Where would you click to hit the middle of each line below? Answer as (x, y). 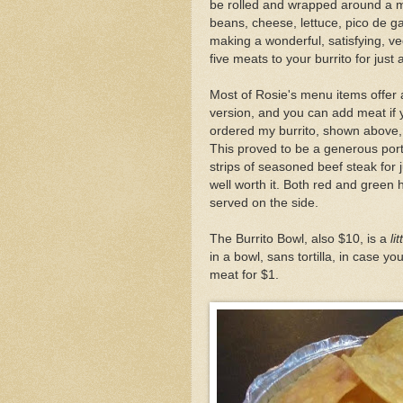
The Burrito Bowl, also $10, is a (300, 238)
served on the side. (264, 202)
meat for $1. (244, 274)
